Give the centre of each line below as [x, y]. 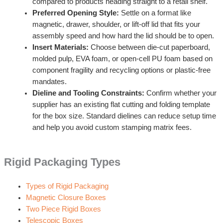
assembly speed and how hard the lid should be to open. [123, 36]
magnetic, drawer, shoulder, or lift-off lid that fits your [116, 24]
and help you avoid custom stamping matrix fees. [112, 127]
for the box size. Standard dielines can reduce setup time [124, 116]
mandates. [49, 81]
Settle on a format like [155, 13]
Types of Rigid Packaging [67, 186]
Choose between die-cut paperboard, [149, 47]
